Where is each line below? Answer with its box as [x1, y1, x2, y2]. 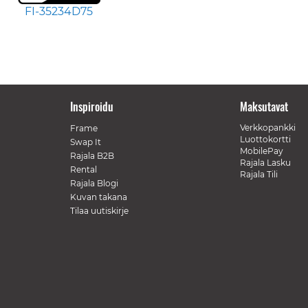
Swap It [69, 136, 101, 147]
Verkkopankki [240, 122, 296, 133]
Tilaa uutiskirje [69, 205, 129, 216]
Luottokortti [240, 133, 291, 144]
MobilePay [240, 145, 283, 156]
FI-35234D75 [25, 5, 93, 19]
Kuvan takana [69, 191, 127, 202]
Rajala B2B [69, 150, 114, 161]
